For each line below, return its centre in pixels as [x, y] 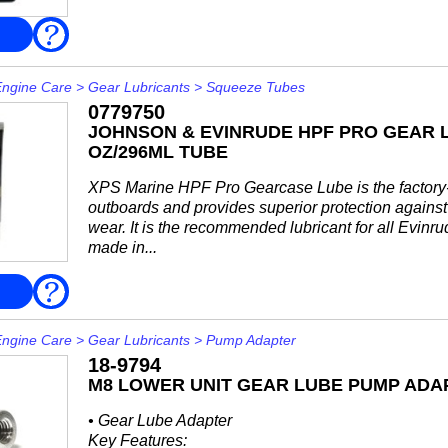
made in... [122, 247]
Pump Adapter [250, 340]
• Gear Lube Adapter [159, 420]
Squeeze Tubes [255, 87]
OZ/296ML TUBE [157, 152]
